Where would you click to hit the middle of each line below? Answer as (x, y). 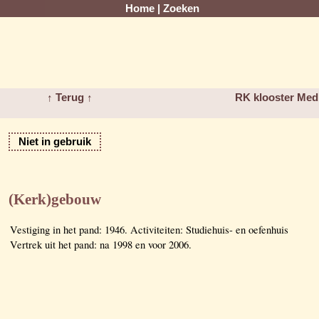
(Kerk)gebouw (55, 199)
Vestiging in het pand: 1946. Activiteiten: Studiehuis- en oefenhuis (149, 229)
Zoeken (181, 9)
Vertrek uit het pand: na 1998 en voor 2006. (101, 244)
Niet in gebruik (55, 142)
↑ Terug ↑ (70, 98)
